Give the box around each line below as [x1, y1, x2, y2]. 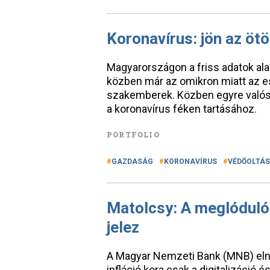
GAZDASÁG [111, 157, 153, 166]
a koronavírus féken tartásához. [107, 102, 257, 115]
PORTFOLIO [107, 130, 160, 139]
